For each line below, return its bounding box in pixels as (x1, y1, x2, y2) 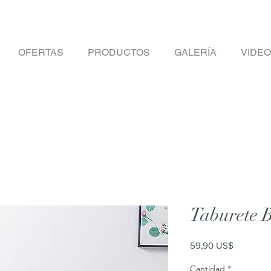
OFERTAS (18, 47, 64, 58)
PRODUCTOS (88, 47, 150, 58)
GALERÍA (174, 47, 217, 58)
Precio (233, 240, 258, 250)
